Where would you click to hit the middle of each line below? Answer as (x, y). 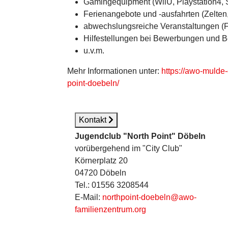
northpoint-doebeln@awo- (149, 197)
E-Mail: (89, 197)
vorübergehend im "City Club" (129, 148)
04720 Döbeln (101, 173)
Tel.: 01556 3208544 (112, 185)
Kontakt (94, 120)
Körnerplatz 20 (101, 161)
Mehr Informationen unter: (114, 71)
